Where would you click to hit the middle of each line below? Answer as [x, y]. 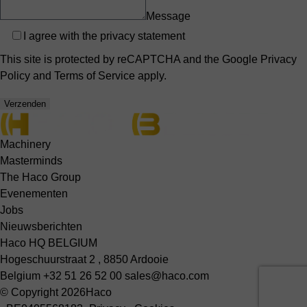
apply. [151, 76]
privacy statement [143, 36]
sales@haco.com [167, 275]
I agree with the [62, 36]
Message [168, 16]
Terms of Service [95, 76]
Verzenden [25, 104]
